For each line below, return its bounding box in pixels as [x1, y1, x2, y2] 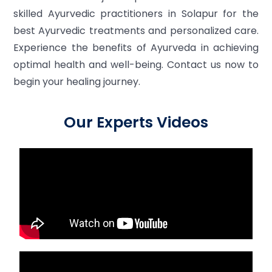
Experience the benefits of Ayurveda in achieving [13, 41, 259, 55]
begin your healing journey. [13, 75, 140, 89]
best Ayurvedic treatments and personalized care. [13, 24, 259, 38]
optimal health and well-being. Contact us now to [13, 58, 259, 72]
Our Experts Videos [64, 112, 208, 133]
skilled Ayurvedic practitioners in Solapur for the [13, 7, 259, 21]
